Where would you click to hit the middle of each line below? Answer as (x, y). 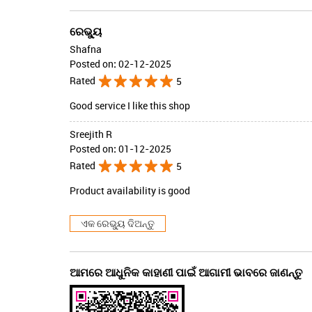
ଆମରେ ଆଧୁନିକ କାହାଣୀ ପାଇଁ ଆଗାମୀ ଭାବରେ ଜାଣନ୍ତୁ (186, 272)
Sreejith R (91, 134)
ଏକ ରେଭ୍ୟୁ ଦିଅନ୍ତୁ (117, 223)
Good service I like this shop (130, 105)
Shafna (85, 49)
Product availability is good (130, 190)
